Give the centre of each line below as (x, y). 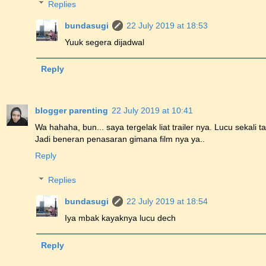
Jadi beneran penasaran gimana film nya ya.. (120, 139)
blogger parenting (72, 110)
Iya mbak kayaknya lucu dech (121, 218)
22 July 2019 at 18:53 (167, 25)
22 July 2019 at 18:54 (167, 202)
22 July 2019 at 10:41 (152, 110)
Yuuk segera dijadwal (105, 42)
